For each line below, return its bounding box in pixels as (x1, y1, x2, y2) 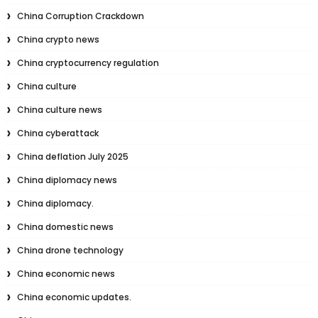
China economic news (16, 268, 115, 280)
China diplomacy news (16, 174, 117, 186)
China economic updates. (16, 291, 131, 303)
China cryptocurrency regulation (16, 57, 159, 69)
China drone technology (16, 244, 124, 256)
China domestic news (16, 221, 114, 233)
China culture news (16, 104, 102, 116)
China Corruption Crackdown (16, 10, 144, 22)
